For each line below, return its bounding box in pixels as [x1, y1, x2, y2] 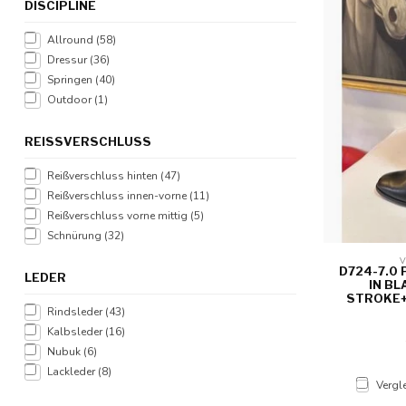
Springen [47, 72, 95, 87]
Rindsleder [47, 304, 105, 319]
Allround [47, 33, 96, 47]
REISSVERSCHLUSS [24, 134, 142, 149]
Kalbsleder [47, 324, 105, 339]
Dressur [47, 53, 90, 67]
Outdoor [47, 92, 94, 107]
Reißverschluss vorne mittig [47, 208, 190, 223]
